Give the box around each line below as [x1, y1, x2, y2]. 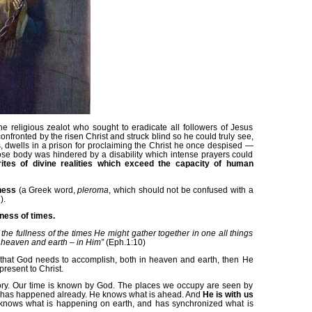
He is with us [203, 290, 253, 299]
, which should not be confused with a [109, 185, 253, 194]
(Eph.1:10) [103, 237, 146, 247]
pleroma [77, 185, 109, 194]
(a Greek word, [18, 185, 78, 194]
